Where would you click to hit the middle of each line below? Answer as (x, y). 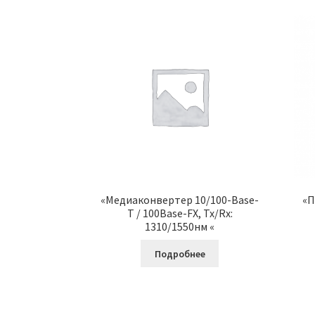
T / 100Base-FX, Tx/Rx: (180, 213)
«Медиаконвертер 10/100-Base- (180, 200)
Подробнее (180, 253)
